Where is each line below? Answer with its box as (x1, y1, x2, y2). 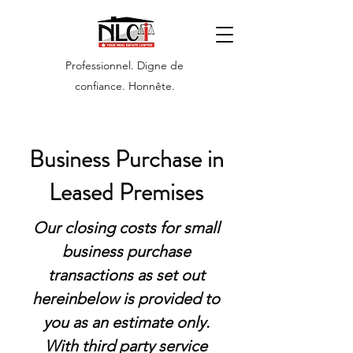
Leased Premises (49, 176, 203, 209)
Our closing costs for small (32, 218, 220, 237)
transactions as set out (47, 266, 205, 284)
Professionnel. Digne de (65, 58, 184, 72)
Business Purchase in (28, 143, 224, 176)
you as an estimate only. (43, 313, 210, 332)
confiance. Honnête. (74, 79, 175, 93)
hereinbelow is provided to (32, 289, 220, 308)
